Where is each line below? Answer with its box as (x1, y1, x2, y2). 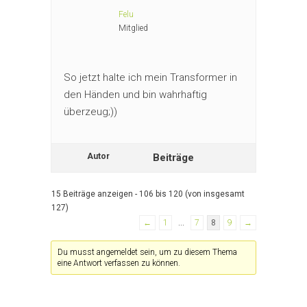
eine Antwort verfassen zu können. (58, 258, 181, 268)
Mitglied (119, 23, 148, 33)
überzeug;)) (64, 105, 117, 118)
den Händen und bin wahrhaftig (64, 88, 207, 101)
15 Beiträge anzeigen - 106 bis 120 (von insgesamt (51, 188, 245, 199)
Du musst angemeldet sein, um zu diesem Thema (58, 247, 238, 257)
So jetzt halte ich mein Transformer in (64, 71, 237, 84)
